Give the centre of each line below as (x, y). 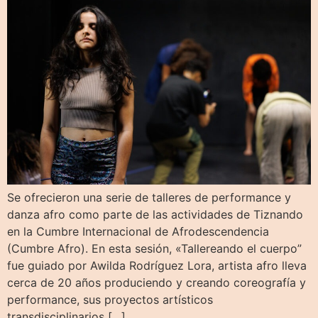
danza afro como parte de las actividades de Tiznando (155, 215)
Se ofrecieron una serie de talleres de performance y (149, 198)
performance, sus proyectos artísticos (110, 300)
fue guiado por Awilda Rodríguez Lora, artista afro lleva (157, 266)
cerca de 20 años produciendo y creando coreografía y (157, 283)
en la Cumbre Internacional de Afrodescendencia (138, 232)
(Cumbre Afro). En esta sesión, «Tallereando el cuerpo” (154, 249)
